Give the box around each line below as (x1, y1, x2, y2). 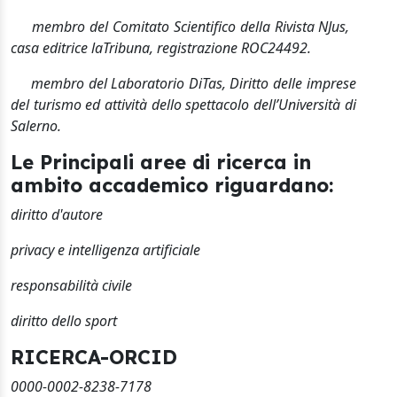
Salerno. (11, 116, 61, 136)
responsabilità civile (11, 276, 132, 296)
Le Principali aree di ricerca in (11, 150, 311, 175)
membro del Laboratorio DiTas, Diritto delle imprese (11, 74, 356, 94)
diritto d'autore (11, 205, 103, 225)
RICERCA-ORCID (11, 345, 177, 370)
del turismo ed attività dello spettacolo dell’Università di (11, 95, 356, 115)
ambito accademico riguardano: (11, 173, 333, 198)
